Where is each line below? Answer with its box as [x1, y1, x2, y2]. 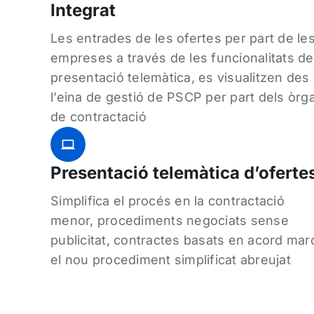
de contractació [50, 109, 146, 124]
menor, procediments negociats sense [50, 212, 289, 228]
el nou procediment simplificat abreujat [50, 252, 291, 267]
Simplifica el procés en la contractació [50, 193, 285, 208]
